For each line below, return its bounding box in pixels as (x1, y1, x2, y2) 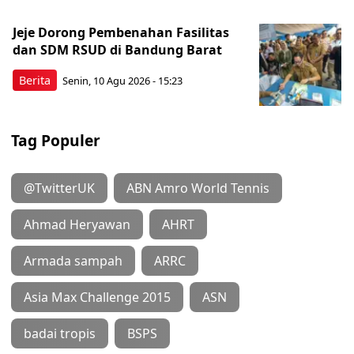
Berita (19, 72, 51, 88)
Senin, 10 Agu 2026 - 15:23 (62, 73, 183, 88)
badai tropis (24, 324, 96, 342)
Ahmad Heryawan (24, 215, 130, 233)
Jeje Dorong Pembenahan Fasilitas (13, 23, 229, 41)
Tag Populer (11, 129, 100, 151)
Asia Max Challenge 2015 (24, 288, 171, 306)
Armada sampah (24, 251, 122, 269)
